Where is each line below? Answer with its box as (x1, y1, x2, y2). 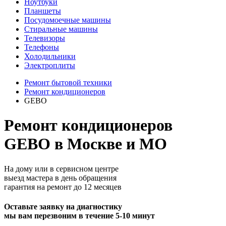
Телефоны (24, 43, 59, 51)
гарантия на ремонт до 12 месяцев (4, 182, 122, 191)
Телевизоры (24, 34, 65, 42)
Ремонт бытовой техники (24, 78, 112, 87)
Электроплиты (24, 61, 75, 70)
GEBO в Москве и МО (4, 135, 167, 153)
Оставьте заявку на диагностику (4, 202, 122, 211)
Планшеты (24, 7, 61, 15)
